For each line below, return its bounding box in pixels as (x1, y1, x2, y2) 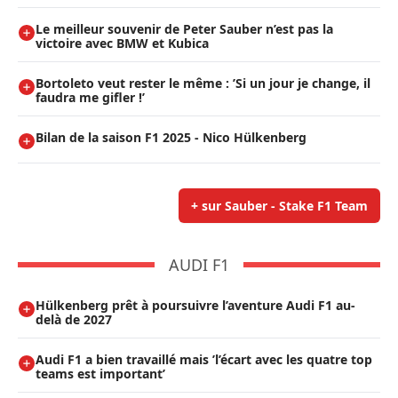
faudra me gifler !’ (36, 88, 145, 106)
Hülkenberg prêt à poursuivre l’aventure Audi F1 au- (36, 296, 355, 314)
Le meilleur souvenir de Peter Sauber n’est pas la (36, 20, 333, 37)
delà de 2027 (36, 310, 112, 328)
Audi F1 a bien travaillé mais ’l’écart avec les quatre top (36, 350, 372, 368)
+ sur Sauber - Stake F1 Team (191, 196, 368, 214)
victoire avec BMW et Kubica (36, 34, 209, 52)
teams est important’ (36, 364, 165, 382)
